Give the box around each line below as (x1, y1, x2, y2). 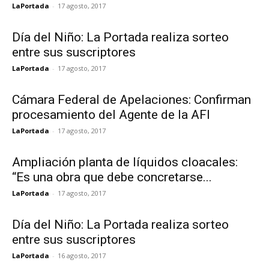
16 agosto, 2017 (58, 250, 106, 260)
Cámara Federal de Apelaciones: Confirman (12, 92, 251, 107)
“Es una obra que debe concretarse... (12, 169, 212, 184)
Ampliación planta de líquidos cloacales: (12, 154, 238, 169)
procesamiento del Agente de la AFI (12, 107, 210, 122)
